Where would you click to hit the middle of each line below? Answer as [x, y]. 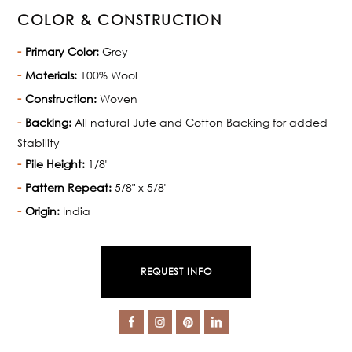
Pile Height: [55, 163]
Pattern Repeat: [69, 187]
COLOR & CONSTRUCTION [120, 19]
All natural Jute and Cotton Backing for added [200, 122]
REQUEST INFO [176, 271]
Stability [39, 142]
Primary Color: [62, 51]
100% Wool [108, 75]
